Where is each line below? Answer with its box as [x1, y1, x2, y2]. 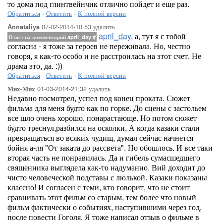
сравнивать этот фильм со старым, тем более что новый [7, 191, 196, 203]
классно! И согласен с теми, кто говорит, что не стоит [7, 181, 190, 193]
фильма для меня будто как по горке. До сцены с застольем [7, 102, 207, 113]
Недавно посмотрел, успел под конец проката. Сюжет [7, 92, 190, 104]
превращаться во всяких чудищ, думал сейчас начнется [7, 132, 193, 143]
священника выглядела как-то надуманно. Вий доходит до [7, 162, 205, 173]
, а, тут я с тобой [131, 30, 186, 42]
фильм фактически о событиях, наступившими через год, [7, 201, 202, 213]
